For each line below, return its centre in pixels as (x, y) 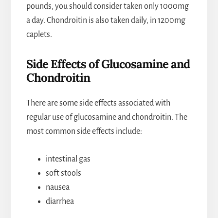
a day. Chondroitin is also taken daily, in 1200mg (106, 21)
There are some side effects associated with (98, 103)
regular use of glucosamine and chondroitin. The (107, 118)
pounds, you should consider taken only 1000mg (107, 7)
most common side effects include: (84, 132)
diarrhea (60, 202)
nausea (57, 188)
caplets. (39, 35)
